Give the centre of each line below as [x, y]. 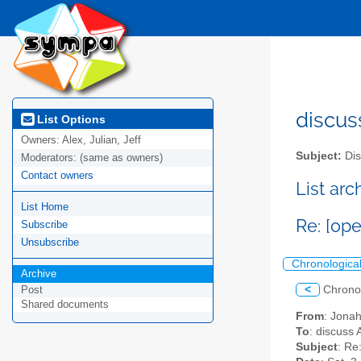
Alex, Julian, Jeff [102, 140]
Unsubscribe [50, 243]
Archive [39, 274]
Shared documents [65, 305]
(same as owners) [121, 158]
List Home [45, 207]
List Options [70, 119]
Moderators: [50, 158]
